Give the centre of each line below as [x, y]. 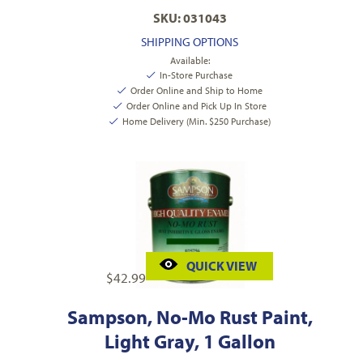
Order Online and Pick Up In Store [196, 106]
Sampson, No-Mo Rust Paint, [190, 317]
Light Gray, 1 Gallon [190, 342]
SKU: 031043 [190, 18]
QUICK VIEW [222, 266]
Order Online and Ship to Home [196, 91]
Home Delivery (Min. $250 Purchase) [196, 122]
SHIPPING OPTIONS [190, 42]
